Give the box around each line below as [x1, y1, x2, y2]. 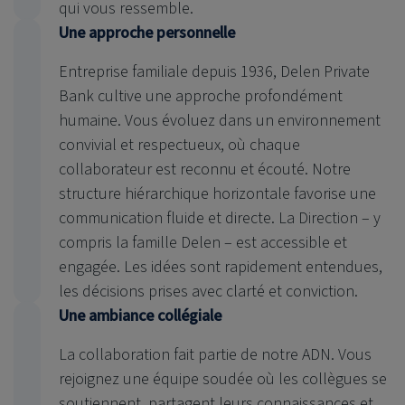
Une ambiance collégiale [59, 304, 221, 327]
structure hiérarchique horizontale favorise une [59, 182, 376, 205]
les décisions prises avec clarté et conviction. [59, 279, 358, 303]
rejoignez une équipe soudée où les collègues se [59, 367, 387, 391]
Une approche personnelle [59, 21, 235, 44]
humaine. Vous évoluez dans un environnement [59, 108, 381, 132]
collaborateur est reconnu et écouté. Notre [59, 157, 351, 181]
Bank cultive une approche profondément [59, 84, 343, 108]
